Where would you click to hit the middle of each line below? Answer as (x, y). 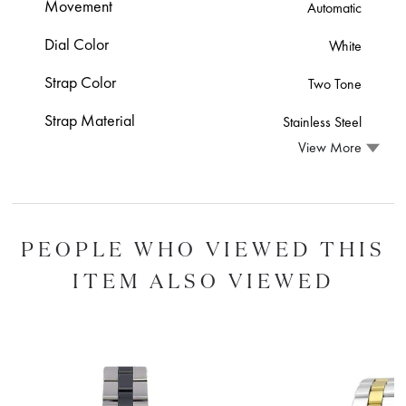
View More (329, 148)
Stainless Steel (322, 121)
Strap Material (90, 120)
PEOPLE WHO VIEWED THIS (203, 248)
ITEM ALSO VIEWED (203, 280)
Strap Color (81, 82)
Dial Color (77, 43)
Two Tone (334, 83)
